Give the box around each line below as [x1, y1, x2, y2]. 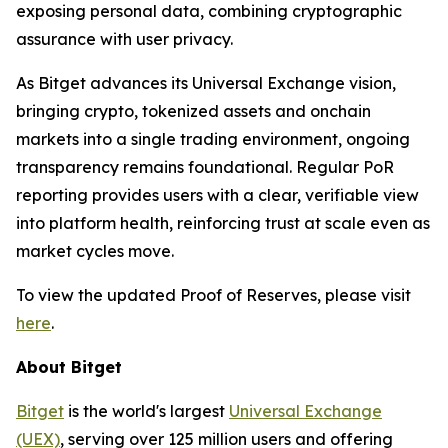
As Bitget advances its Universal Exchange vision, [16, 73, 396, 94]
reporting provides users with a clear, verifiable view [16, 185, 419, 206]
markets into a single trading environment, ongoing [16, 129, 410, 150]
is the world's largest [64, 401, 229, 422]
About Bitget [16, 357, 122, 378]
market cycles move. [16, 241, 174, 262]
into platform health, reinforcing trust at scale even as [16, 213, 430, 234]
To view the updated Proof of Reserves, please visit [16, 285, 411, 306]
